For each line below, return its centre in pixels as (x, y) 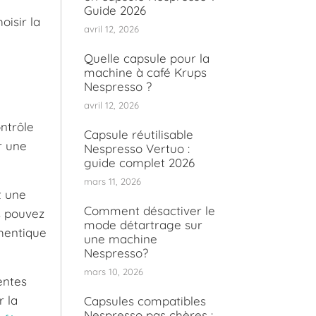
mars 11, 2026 (113, 182)
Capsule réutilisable (139, 135)
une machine (121, 239)
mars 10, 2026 (114, 272)
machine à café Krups (145, 73)
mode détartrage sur (143, 225)
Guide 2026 (115, 11)
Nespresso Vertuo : (137, 149)
